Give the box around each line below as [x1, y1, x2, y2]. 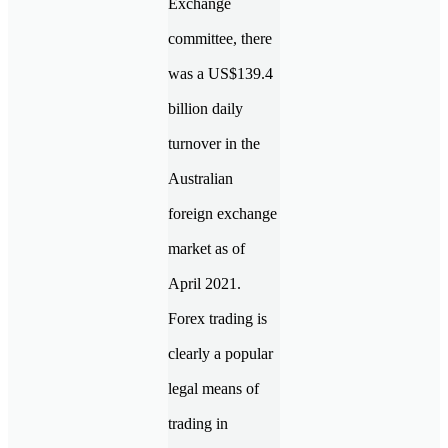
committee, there [168, 29, 272, 47]
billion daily [168, 99, 243, 117]
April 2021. [168, 274, 241, 292]
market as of [168, 239, 245, 257]
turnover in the [168, 134, 260, 152]
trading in [168, 414, 228, 432]
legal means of [168, 379, 259, 397]
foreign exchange [168, 204, 277, 222]
